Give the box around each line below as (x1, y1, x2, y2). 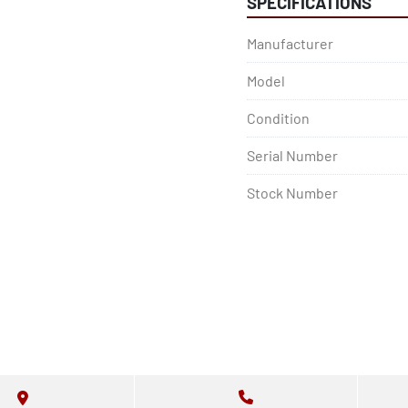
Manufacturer (247, 35, 333, 52)
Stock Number (247, 184, 338, 201)
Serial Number (247, 147, 338, 164)
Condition (247, 109, 310, 127)
